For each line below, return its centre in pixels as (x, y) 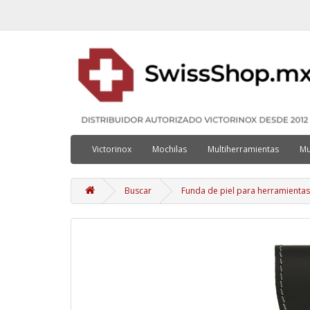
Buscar (138, 190)
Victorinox (112, 149)
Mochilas (170, 149)
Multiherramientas (243, 149)
